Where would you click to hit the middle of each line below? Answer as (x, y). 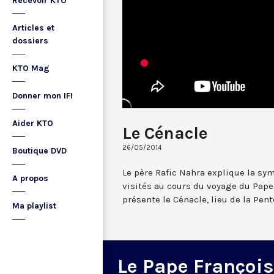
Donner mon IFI (43, 96)
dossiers (30, 41)
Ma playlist (34, 206)
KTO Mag (31, 68)
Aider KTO (33, 123)
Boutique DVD (39, 151)
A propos (30, 178)
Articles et (33, 28)
